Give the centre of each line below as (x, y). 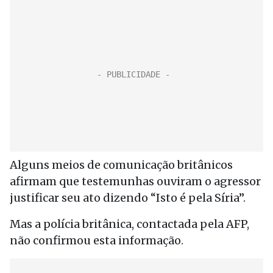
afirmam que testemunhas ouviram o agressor (135, 181)
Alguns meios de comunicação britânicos (121, 165)
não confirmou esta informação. (97, 240)
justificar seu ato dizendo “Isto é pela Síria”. (128, 198)
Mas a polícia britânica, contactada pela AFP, (129, 224)
